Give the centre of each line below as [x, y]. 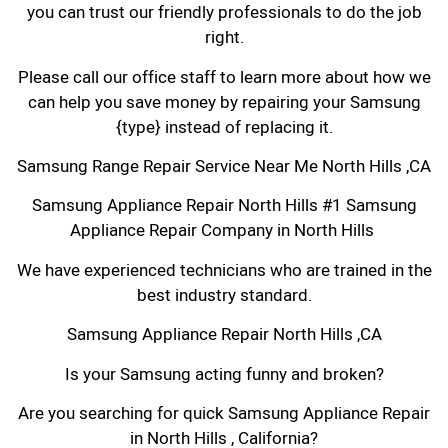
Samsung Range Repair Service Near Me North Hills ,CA [224, 167]
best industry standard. [224, 295]
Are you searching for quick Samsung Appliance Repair [224, 414]
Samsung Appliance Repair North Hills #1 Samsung [224, 206]
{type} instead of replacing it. [224, 127]
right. [224, 38]
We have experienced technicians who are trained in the [224, 270]
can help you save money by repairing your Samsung [224, 102]
